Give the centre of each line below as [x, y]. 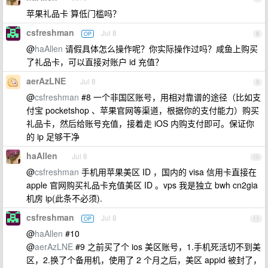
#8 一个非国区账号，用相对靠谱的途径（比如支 [170, 97]
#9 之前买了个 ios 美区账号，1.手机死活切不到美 [167, 246]
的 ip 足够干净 [53, 136]
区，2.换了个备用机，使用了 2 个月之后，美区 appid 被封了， [144, 260]
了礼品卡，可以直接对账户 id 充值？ [95, 62]
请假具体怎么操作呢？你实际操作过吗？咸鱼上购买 [160, 48]
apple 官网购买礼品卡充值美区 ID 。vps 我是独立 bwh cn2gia [142, 185]
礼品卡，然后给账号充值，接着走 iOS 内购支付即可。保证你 [140, 123]
